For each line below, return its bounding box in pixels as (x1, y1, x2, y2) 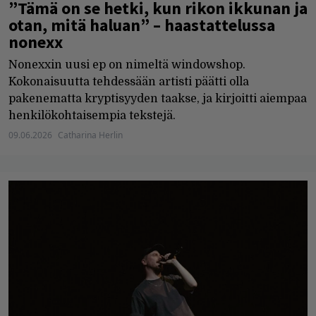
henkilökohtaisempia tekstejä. (8, 109, 176, 123)
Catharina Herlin (58, 129, 123, 142)
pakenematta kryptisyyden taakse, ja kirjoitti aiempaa (8, 92, 307, 106)
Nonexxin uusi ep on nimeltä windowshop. (8, 59, 245, 72)
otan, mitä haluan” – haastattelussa (8, 14, 275, 37)
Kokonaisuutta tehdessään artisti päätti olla (8, 75, 249, 89)
